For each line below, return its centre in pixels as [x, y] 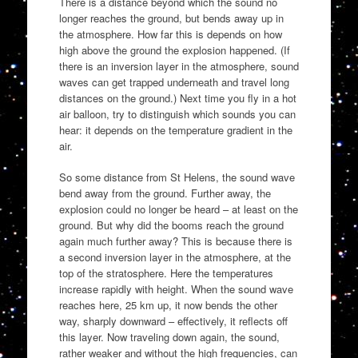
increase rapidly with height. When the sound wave [176, 289]
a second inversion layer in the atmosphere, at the [175, 257]
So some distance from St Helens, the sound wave [177, 177]
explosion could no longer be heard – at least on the [178, 209]
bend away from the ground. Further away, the [165, 193]
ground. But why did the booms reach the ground [171, 225]
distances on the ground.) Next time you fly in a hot [177, 97]
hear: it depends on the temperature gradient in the [175, 129]
